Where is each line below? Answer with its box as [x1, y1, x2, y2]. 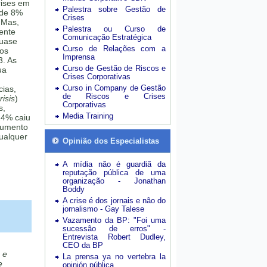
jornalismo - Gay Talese [63, 204, 144, 213]
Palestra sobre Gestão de [63, 5, 166, 14]
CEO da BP [63, 241, 103, 250]
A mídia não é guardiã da [63, 160, 166, 169]
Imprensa [63, 52, 95, 61]
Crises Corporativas [63, 72, 131, 81]
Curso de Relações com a [63, 44, 166, 53]
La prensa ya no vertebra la [63, 252, 166, 261]
